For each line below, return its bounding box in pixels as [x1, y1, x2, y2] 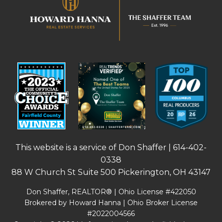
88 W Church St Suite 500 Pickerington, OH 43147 [11, 167, 211, 177]
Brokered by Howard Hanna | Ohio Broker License [24, 198, 198, 207]
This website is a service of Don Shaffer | [15, 142, 173, 152]
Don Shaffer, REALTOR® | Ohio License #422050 [26, 187, 196, 196]
